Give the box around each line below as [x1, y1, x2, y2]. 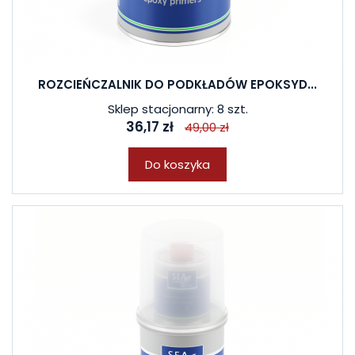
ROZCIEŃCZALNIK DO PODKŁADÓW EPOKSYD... [38, 76, 317, 93]
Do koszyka [145, 156, 210, 173]
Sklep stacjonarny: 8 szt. [107, 101, 248, 117]
